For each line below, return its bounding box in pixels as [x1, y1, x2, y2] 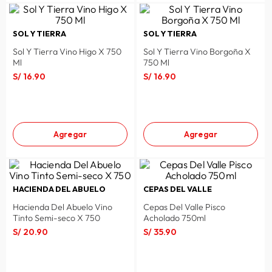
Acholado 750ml [143, 212, 206, 224]
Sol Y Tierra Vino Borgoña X [143, 46, 251, 58]
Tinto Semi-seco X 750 [12, 212, 100, 224]
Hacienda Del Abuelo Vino [12, 202, 112, 213]
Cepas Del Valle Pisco [143, 202, 225, 213]
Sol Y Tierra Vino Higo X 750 [12, 46, 121, 58]
